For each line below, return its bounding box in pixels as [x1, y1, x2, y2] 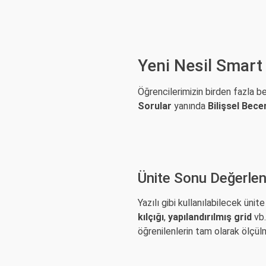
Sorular [138, 100, 172, 112]
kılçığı [138, 211, 164, 223]
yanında [172, 100, 208, 112]
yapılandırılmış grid [168, 211, 252, 223]
